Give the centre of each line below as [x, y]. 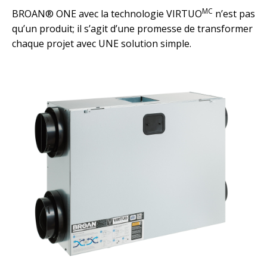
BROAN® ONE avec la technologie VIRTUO [107, 13]
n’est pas [234, 13]
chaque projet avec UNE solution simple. [102, 43]
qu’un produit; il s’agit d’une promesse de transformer [132, 28]
